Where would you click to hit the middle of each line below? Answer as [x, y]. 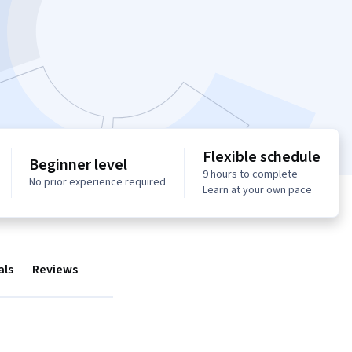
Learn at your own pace [258, 191]
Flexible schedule [262, 158]
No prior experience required [98, 183]
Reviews [55, 270]
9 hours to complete [251, 175]
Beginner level [78, 165]
